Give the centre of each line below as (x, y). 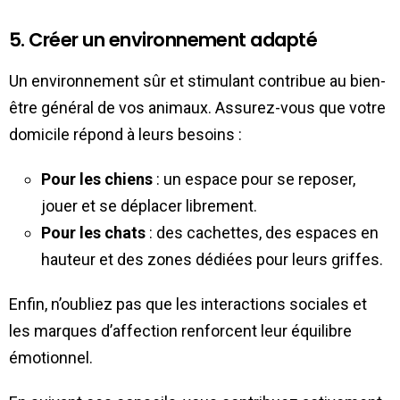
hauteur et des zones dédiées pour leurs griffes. (212, 259)
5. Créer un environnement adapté (163, 39)
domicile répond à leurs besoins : (125, 134)
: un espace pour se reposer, (254, 179)
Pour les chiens (97, 179)
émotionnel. (51, 357)
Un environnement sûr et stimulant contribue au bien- (197, 80)
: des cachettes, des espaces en (262, 232)
